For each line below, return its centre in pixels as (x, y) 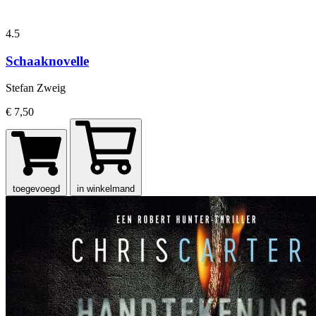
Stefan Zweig (36, 88)
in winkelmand (106, 189)
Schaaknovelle (47, 61)
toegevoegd (36, 189)
